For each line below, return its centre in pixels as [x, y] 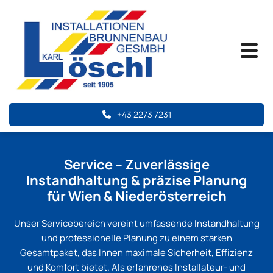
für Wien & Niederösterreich [136, 197]
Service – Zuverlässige [136, 165]
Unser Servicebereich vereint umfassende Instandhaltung [136, 224]
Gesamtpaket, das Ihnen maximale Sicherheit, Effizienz [136, 253]
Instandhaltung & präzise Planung [136, 181]
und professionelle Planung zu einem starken [136, 238]
